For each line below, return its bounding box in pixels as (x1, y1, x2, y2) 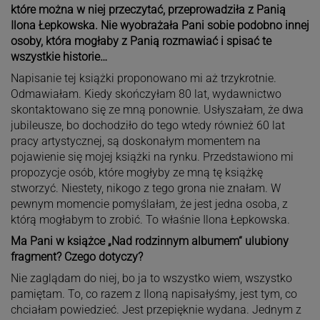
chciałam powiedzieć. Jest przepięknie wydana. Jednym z (10, 302, 301, 316)
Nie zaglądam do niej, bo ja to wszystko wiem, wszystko (10, 271, 292, 285)
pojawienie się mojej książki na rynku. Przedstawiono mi (10, 149, 294, 164)
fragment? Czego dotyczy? (10, 249, 143, 264)
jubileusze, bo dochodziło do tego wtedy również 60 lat (10, 118, 285, 132)
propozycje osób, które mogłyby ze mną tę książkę (10, 165, 263, 179)
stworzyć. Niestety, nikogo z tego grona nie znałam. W (10, 181, 281, 195)
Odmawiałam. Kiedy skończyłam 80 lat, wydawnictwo (10, 86, 281, 101)
